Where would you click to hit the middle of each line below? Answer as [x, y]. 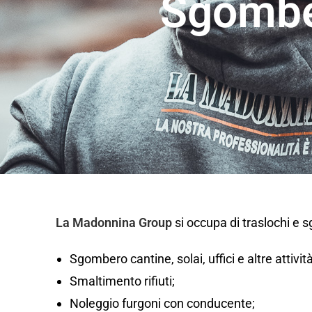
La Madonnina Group [114, 222]
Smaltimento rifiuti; [122, 281]
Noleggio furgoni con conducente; [162, 303]
